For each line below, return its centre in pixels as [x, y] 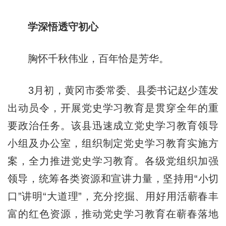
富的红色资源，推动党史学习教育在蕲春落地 [113, 214]
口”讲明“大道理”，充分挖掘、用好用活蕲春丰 [113, 196]
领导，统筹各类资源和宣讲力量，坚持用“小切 [113, 178]
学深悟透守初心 [63, 26]
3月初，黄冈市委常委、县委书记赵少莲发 [113, 90]
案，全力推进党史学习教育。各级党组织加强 [113, 161]
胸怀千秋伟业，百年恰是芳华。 [88, 58]
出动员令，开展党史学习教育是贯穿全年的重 [113, 108]
